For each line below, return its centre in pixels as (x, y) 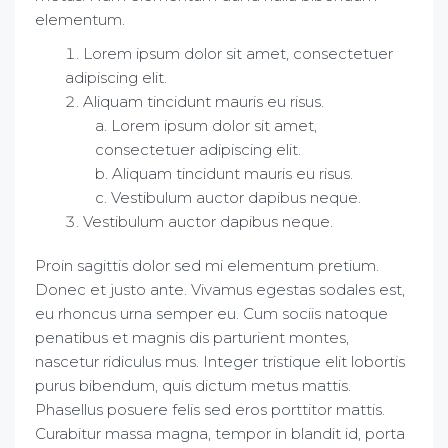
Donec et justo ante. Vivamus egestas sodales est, (220, 289)
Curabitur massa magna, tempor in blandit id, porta (220, 433)
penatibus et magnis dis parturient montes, (192, 337)
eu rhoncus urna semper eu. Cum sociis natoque (211, 313)
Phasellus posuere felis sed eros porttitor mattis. (210, 409)
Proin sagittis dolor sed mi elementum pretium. (207, 265)
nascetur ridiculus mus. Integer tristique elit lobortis (220, 361)
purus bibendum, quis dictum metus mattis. (193, 385)
